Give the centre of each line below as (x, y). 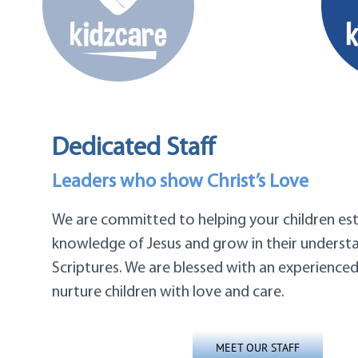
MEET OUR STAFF (258, 348)
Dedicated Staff (133, 149)
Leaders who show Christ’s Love (180, 183)
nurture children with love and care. (168, 293)
